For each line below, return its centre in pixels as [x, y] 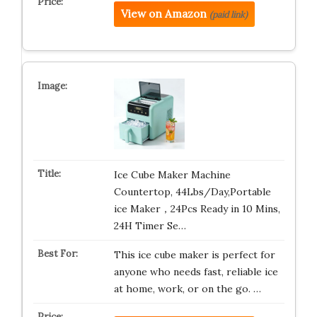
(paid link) [228, 15]
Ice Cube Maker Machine [172, 175]
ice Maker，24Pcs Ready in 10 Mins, [197, 209]
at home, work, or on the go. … [187, 289]
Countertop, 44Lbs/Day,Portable [192, 192]
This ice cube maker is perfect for [194, 255]
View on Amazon [163, 14]
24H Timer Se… [150, 226]
